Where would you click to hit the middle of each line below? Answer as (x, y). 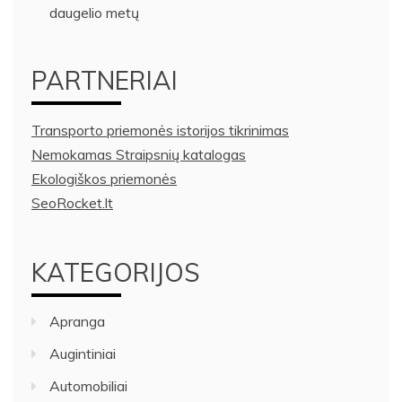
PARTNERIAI (105, 80)
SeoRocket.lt (72, 202)
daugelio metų (94, 12)
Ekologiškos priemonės (104, 178)
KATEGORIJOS (116, 272)
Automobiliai (88, 385)
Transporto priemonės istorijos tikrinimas (160, 130)
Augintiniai (83, 353)
